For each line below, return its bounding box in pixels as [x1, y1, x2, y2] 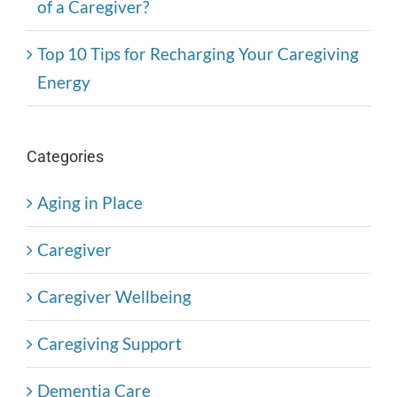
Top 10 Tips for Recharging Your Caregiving [37, 43, 359, 65]
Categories [27, 147, 104, 167]
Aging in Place [37, 192, 143, 214]
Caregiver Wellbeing [37, 286, 191, 307]
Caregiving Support [37, 333, 182, 354]
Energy [37, 72, 90, 93]
